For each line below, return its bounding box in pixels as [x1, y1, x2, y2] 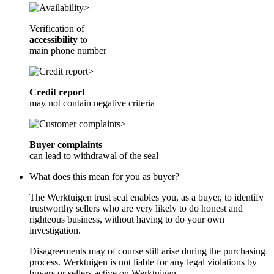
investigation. [29, 224, 81, 235]
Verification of [29, 23, 84, 34]
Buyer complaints [29, 139, 102, 150]
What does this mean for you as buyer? [29, 171, 179, 182]
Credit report [29, 86, 85, 97]
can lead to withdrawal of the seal [29, 150, 158, 161]
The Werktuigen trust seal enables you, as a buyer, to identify [29, 191, 264, 202]
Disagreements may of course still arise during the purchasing [29, 245, 265, 256]
